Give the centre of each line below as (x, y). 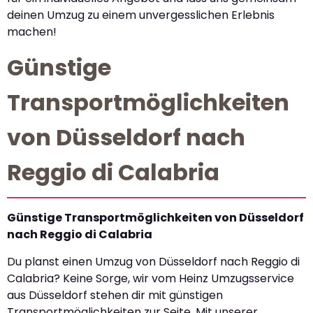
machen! (32, 31)
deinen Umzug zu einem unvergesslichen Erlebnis (141, 15)
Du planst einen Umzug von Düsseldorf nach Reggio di (153, 261)
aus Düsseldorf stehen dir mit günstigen (115, 295)
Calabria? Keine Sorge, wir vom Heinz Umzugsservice (151, 278)
